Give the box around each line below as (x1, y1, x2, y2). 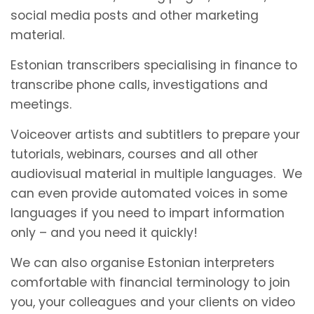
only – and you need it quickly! (11, 224, 198, 241)
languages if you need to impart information (11, 204, 285, 221)
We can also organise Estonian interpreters (11, 254, 275, 271)
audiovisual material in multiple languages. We (11, 165, 302, 182)
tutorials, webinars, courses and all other (11, 145, 258, 163)
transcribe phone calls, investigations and (11, 76, 268, 93)
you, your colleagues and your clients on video (11, 293, 295, 310)
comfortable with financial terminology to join (11, 273, 290, 291)
